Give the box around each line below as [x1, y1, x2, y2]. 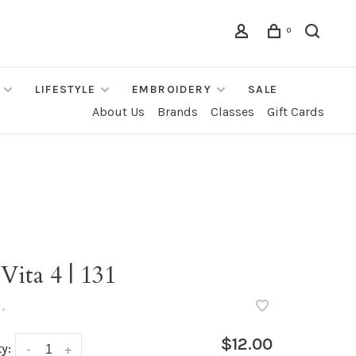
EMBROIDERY [132, 83, 212, 96]
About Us [92, 104, 145, 119]
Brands [157, 104, 198, 119]
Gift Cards [267, 104, 324, 119]
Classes [211, 104, 254, 119]
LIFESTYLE [35, 83, 96, 96]
